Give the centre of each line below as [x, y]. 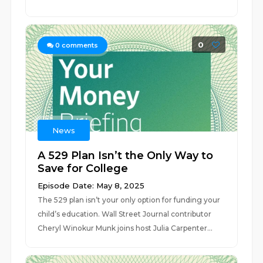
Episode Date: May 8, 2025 [91, 186]
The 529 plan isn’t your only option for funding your [129, 200]
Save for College [83, 168]
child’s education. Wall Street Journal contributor [125, 214]
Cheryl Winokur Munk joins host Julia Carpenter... [125, 228]
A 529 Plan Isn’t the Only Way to [126, 156]
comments [79, 45]
